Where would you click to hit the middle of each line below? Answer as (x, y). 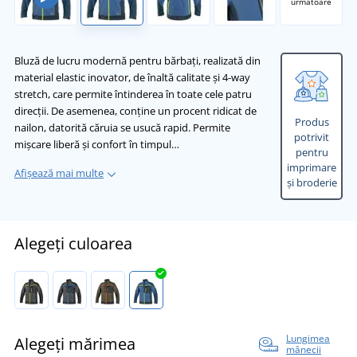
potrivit (312, 137)
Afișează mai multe (59, 173)
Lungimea (308, 339)
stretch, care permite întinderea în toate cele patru (133, 94)
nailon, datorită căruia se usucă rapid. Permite (122, 128)
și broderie (312, 183)
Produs (312, 122)
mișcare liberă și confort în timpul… (97, 145)
